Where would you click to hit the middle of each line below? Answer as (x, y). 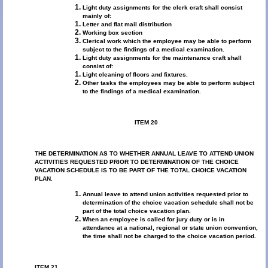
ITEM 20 (146, 122)
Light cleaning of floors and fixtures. (135, 74)
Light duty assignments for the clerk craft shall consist (162, 7)
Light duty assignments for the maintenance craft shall (162, 57)
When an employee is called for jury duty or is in (153, 219)
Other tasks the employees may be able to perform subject (168, 83)
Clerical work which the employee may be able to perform (167, 41)
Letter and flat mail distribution (127, 24)
